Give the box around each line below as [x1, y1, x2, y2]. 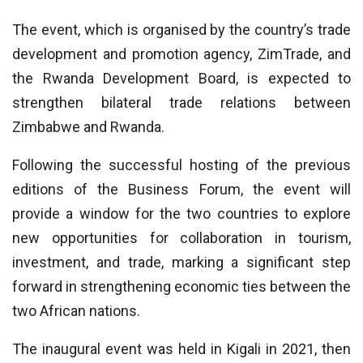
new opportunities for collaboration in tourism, [12, 229, 351, 246]
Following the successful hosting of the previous [12, 156, 351, 173]
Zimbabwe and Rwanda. [12, 118, 164, 135]
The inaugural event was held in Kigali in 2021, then [12, 340, 351, 357]
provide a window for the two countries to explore [12, 205, 351, 222]
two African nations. [12, 302, 140, 319]
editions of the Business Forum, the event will [12, 181, 351, 198]
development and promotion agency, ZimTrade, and [12, 45, 351, 62]
